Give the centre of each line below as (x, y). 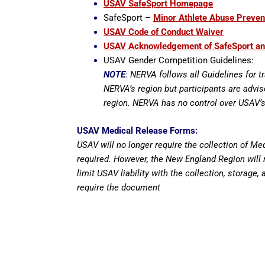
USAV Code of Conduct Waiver (164, 32)
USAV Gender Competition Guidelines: (180, 61)
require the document (119, 187)
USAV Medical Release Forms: (138, 130)
